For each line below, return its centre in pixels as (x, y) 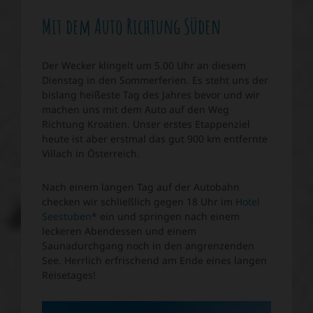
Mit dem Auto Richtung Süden (131, 26)
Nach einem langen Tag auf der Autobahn (141, 187)
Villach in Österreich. (92, 153)
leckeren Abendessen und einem (119, 231)
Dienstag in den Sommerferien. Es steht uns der (155, 80)
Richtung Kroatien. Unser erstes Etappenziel (146, 124)
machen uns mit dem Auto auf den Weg (136, 109)
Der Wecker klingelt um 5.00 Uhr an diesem (144, 65)
